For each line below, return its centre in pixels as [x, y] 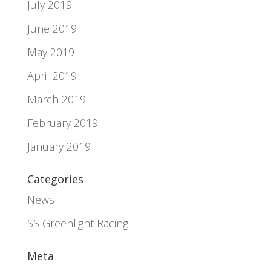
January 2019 [59, 146]
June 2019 [52, 28]
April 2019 [52, 75]
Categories [55, 179]
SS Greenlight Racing [77, 223]
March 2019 [56, 99]
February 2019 [62, 122]
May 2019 [51, 52]
